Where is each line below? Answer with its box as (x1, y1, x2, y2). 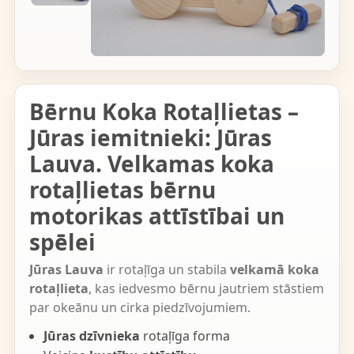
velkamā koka (229, 261, 319, 278)
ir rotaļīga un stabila (103, 261, 230, 278)
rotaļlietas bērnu (28, 175, 216, 205)
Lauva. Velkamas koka (28, 149, 274, 179)
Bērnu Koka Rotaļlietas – (28, 96, 299, 126)
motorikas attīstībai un (28, 201, 284, 231)
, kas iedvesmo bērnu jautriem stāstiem (88, 280, 324, 297)
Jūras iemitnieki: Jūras (28, 122, 272, 153)
